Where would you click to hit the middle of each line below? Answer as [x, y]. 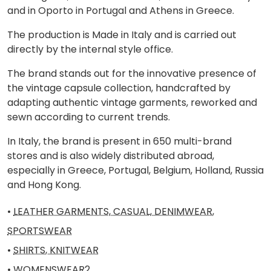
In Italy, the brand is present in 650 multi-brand [119, 141]
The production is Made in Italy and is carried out [122, 35]
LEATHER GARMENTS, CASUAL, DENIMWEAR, [114, 211]
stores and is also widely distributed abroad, [111, 156]
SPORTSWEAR [40, 231]
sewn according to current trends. [89, 117]
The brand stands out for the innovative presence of [132, 73]
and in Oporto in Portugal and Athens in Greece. [121, 11]
